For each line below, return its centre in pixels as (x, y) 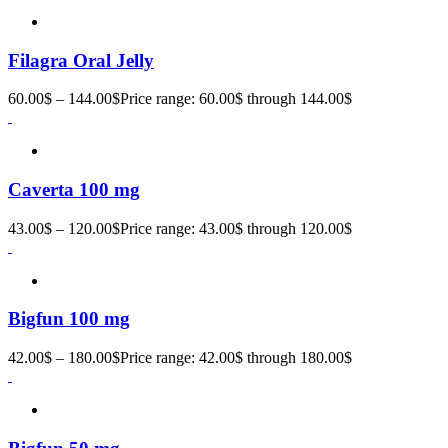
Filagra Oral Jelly (81, 60)
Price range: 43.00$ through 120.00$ (236, 228)
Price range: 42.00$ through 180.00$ (236, 358)
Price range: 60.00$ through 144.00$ (236, 99)
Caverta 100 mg (74, 189)
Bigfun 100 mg (69, 319)
